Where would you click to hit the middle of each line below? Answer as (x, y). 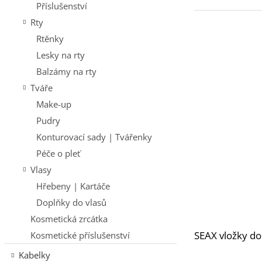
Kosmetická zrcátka (69, 218)
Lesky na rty (60, 55)
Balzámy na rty (66, 71)
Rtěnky (50, 38)
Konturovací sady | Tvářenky (94, 137)
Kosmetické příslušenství (80, 235)
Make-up (54, 104)
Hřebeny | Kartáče (73, 186)
